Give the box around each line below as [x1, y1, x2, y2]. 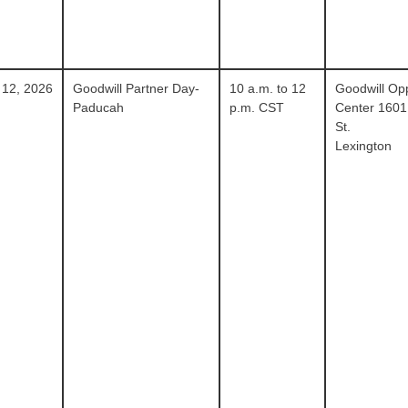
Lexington [334, 138, 392, 153]
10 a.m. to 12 [229, 81, 306, 96]
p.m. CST [229, 100, 284, 115]
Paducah [73, 100, 125, 115]
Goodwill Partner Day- [73, 81, 200, 96]
